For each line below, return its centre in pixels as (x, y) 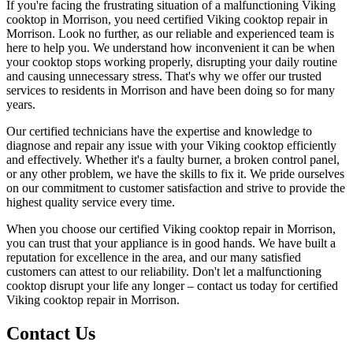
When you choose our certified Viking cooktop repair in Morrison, (171, 229)
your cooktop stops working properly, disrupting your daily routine (172, 62)
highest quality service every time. (91, 203)
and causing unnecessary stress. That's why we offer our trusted (164, 76)
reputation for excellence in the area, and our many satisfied (154, 258)
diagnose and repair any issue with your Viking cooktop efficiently (171, 146)
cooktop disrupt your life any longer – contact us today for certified (172, 286)
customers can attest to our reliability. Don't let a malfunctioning (164, 272)
